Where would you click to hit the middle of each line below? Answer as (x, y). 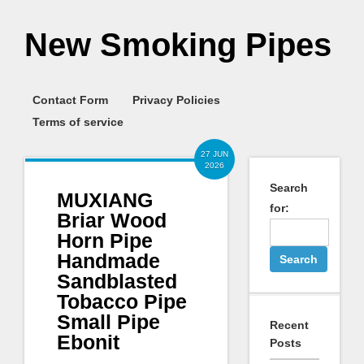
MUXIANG (105, 200)
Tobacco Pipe (122, 301)
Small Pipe (108, 322)
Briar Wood (112, 220)
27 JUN (215, 154)
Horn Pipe (105, 240)
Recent (289, 325)
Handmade (108, 261)
